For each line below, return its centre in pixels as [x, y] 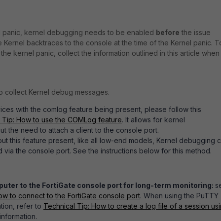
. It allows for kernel [153, 120]
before [168, 32]
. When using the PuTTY [179, 196]
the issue [195, 32]
